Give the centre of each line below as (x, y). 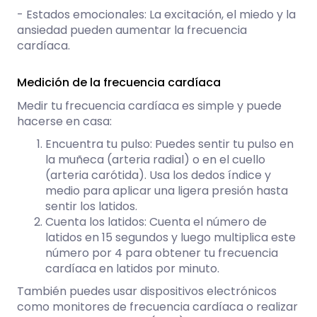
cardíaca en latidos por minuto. (132, 269)
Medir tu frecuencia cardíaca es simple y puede (149, 106)
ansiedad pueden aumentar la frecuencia (132, 30)
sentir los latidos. (91, 207)
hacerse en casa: (64, 122)
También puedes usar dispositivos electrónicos (147, 292)
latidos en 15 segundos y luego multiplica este (171, 238)
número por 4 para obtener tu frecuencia (162, 253)
